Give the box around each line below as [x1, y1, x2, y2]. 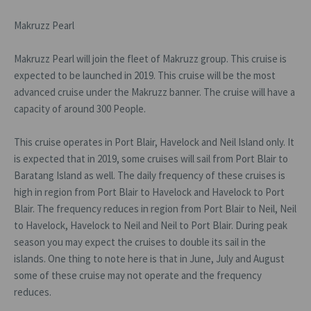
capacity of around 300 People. [14, 102, 146, 115]
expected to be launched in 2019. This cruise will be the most [14, 69, 276, 82]
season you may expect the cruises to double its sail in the [14, 235, 266, 249]
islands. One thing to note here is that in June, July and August [14, 252, 285, 265]
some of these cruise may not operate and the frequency [14, 269, 262, 282]
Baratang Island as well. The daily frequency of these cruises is [14, 169, 285, 182]
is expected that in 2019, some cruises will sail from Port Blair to [14, 152, 288, 165]
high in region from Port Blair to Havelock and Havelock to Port [14, 185, 285, 199]
